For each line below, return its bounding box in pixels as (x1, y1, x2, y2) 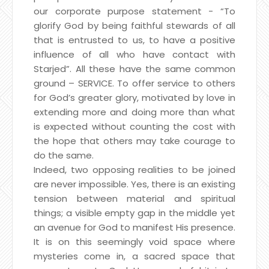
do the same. (34, 148, 94, 162)
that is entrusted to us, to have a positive (34, 33, 235, 46)
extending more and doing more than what (34, 105, 235, 118)
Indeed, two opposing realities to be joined (34, 163, 235, 176)
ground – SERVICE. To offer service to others (34, 76, 235, 89)
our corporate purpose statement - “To (34, 4, 235, 17)
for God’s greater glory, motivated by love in (34, 91, 235, 104)
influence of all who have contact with (34, 47, 235, 61)
